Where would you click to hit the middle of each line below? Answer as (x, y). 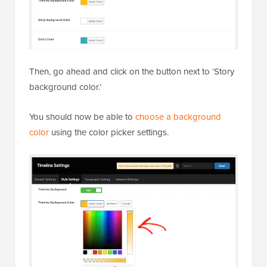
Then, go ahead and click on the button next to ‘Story (132, 72)
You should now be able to (82, 117)
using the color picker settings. (109, 132)
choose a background (178, 117)
